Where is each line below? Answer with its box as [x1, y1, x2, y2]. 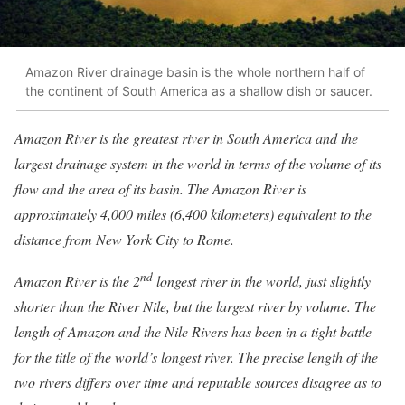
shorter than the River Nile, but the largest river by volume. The [14, 297, 376, 316]
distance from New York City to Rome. [14, 229, 234, 249]
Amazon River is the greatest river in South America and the [14, 127, 358, 147]
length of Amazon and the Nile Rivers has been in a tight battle [14, 322, 372, 342]
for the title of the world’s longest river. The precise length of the [14, 347, 378, 367]
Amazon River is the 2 [14, 271, 140, 291]
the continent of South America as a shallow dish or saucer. [25, 83, 372, 99]
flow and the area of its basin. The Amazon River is [14, 178, 306, 198]
